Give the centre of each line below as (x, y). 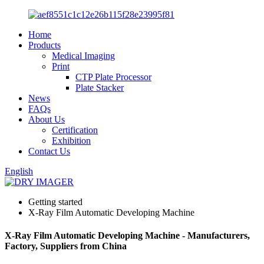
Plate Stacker (100, 88)
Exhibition (71, 141)
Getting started (55, 202)
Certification (75, 130)
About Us (47, 119)
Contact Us (49, 151)
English (19, 171)
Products (44, 45)
